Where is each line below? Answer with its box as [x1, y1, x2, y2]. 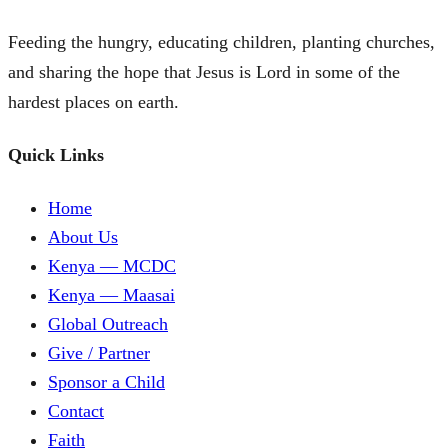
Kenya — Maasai [48, 285, 175, 306]
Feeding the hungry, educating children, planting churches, [8, 32, 435, 53]
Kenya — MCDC [48, 256, 176, 277]
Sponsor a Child [48, 372, 165, 393]
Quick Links [8, 145, 104, 166]
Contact [48, 401, 104, 422]
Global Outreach [48, 314, 168, 335]
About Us [48, 227, 118, 248]
